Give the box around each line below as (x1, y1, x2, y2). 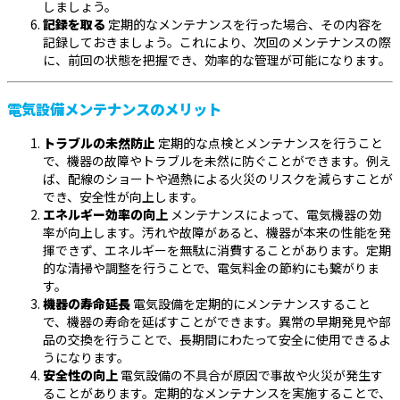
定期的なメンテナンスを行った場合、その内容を (105, 15, 383, 34)
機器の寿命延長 (43, 294, 130, 312)
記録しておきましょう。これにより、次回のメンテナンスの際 (43, 33, 391, 52)
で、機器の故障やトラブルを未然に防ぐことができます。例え (43, 151, 391, 170)
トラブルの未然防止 (43, 133, 155, 152)
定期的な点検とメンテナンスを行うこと (155, 133, 383, 152)
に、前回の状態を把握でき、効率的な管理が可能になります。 (43, 51, 391, 70)
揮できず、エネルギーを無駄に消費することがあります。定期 (43, 240, 391, 259)
